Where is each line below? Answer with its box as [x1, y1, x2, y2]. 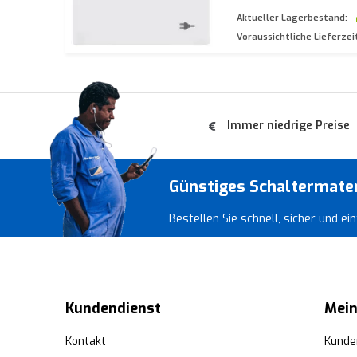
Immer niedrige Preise [227, 118, 350, 133]
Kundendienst [65, 299, 161, 318]
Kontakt [65, 334, 106, 349]
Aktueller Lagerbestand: [237, 12, 347, 24]
